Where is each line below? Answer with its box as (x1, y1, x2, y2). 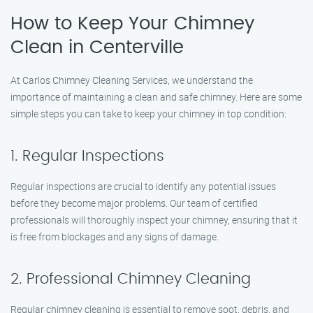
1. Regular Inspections (10, 149, 164, 163)
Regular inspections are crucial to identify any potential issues (10, 180, 276, 193)
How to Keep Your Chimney (10, 15, 254, 33)
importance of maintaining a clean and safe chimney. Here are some (10, 90, 302, 103)
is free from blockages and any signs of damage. (10, 230, 219, 243)
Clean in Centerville (10, 38, 184, 57)
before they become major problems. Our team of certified (10, 196, 258, 210)
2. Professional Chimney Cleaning (10, 272, 251, 286)
